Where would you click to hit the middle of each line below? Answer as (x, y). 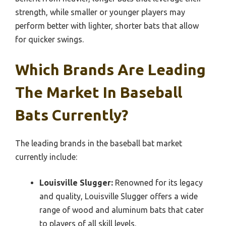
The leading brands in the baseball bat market (99, 144)
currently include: (46, 157)
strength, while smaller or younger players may (100, 12)
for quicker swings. (49, 40)
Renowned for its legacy (158, 183)
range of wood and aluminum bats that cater (122, 210)
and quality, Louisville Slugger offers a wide (119, 196)
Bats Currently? (72, 115)
